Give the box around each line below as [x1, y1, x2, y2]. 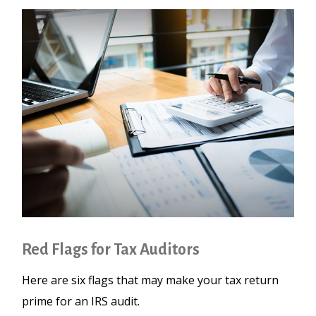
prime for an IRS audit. [22, 293, 140, 310]
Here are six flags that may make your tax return [22, 272, 279, 288]
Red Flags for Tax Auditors [22, 241, 200, 259]
